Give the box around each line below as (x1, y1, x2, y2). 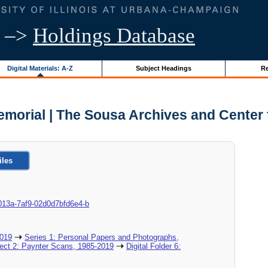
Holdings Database (33, 24, 195, 47)
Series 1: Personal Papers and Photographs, (25, 233, 179, 242)
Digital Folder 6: (126, 242, 181, 251)
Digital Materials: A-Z (7, 64, 73, 72)
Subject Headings (135, 64, 191, 72)
